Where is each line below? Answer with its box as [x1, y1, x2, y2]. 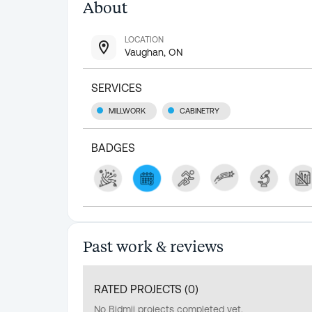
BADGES [91, 141, 135, 155]
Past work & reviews [83, 235, 224, 256]
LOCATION [125, 35, 164, 45]
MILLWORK [109, 107, 146, 116]
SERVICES [91, 81, 142, 94]
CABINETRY [180, 107, 219, 116]
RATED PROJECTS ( [94, 282, 188, 295]
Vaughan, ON [125, 47, 182, 58]
